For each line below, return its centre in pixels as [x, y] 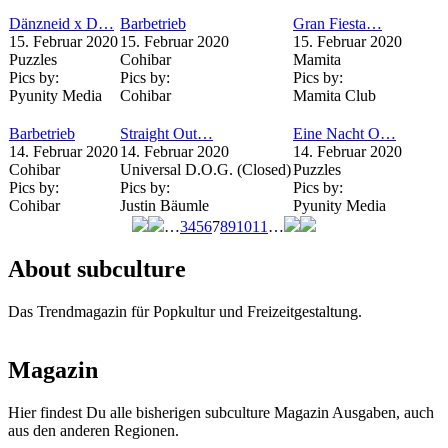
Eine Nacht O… [344, 133]
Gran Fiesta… [337, 23]
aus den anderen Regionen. [93, 430]
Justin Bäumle [164, 205]
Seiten [39, 248]
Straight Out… [166, 133]
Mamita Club [334, 95]
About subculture [97, 268]
